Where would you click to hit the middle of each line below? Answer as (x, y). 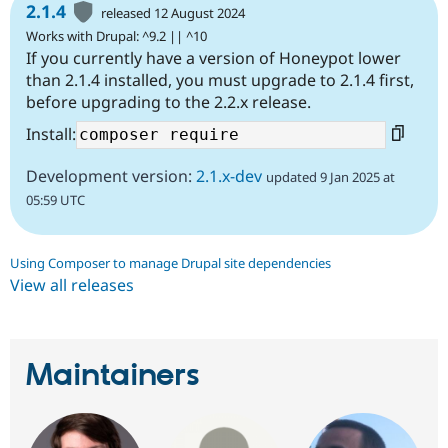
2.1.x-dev (229, 176)
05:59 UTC (55, 200)
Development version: (111, 176)
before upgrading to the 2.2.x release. (168, 102)
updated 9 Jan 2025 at (330, 177)
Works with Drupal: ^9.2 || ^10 (116, 36)
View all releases (72, 285)
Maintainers (113, 376)
